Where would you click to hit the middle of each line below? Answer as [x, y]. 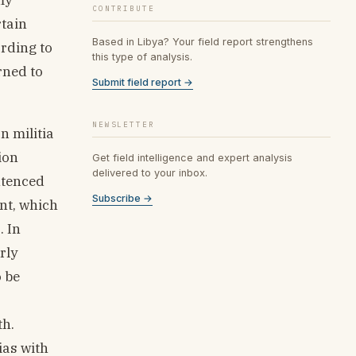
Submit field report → [143, 82]
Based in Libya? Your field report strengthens [203, 41]
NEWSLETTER [124, 124]
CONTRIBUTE [124, 8]
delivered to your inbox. [150, 172]
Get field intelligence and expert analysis [192, 157]
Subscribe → [122, 198]
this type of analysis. [142, 56]
